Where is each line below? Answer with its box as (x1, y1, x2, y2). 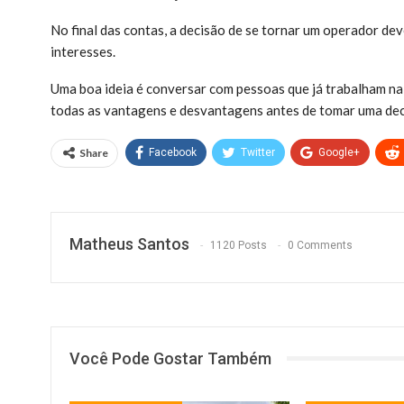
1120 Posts (210, 239, 267, 252)
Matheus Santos (69, 234, 189, 253)
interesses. (50, 42, 118, 60)
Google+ (318, 145, 360, 159)
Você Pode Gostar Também (69, 348, 271, 368)
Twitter (241, 145, 275, 159)
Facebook (149, 145, 197, 159)
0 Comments (288, 239, 353, 252)
